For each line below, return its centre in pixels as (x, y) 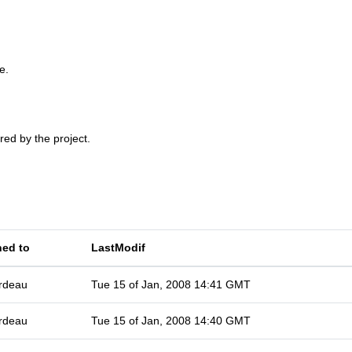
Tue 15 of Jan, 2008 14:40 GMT (171, 321)
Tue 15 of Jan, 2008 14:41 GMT (171, 284)
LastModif (118, 247)
